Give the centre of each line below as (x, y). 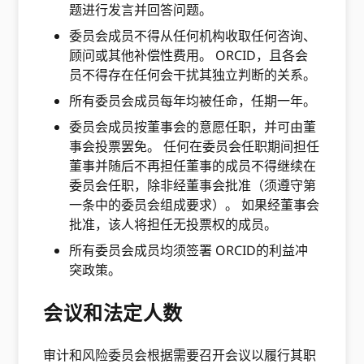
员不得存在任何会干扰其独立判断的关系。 (195, 75)
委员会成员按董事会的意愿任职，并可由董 (193, 127)
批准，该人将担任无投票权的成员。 (175, 224)
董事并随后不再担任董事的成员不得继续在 (193, 166)
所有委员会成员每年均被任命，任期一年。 (193, 101)
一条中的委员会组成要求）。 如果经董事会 (195, 205)
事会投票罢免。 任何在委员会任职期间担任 (195, 146)
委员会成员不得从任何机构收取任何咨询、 (193, 36)
